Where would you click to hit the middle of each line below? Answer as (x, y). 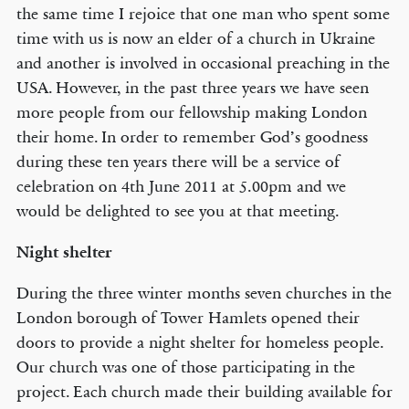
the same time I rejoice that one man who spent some (203, 14)
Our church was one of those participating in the (185, 367)
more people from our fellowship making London (191, 112)
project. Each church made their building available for (204, 392)
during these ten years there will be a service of (178, 162)
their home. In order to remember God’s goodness (192, 137)
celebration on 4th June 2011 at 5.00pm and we (181, 186)
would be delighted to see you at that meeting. (178, 211)
